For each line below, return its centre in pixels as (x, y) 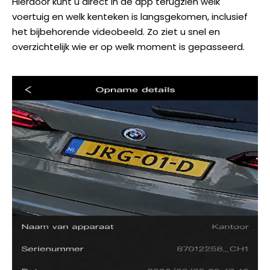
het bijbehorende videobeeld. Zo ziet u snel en (116, 32)
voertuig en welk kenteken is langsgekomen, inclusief (130, 17)
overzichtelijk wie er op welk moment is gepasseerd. (128, 47)
